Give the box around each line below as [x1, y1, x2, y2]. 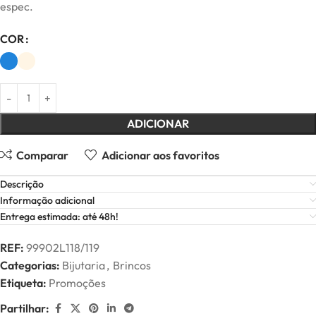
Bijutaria [62, 258, 105, 273]
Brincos [113, 258, 151, 273]
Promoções [49, 276, 106, 291]
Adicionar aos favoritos [101, 147, 219, 162]
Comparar [16, 147, 69, 162]
